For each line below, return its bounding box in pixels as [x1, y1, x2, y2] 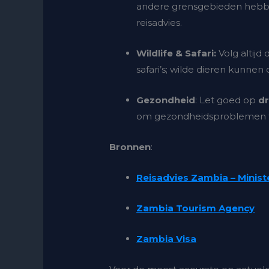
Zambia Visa [136, 233, 197, 245]
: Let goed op [195, 94, 259, 106]
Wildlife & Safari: [136, 47, 217, 59]
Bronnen [109, 141, 151, 153]
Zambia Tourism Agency [136, 202, 255, 214]
